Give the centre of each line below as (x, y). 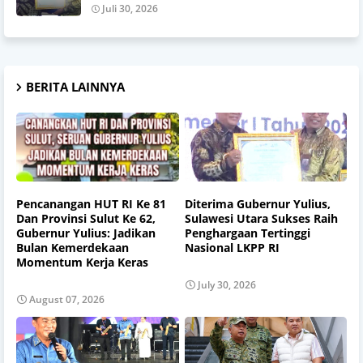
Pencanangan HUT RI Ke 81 (91, 204)
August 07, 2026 (67, 299)
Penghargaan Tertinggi (247, 233)
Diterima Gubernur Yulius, (257, 204)
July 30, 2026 (226, 284)
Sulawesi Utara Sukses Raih (261, 219)
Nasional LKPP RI (232, 248)
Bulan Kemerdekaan (73, 248)
